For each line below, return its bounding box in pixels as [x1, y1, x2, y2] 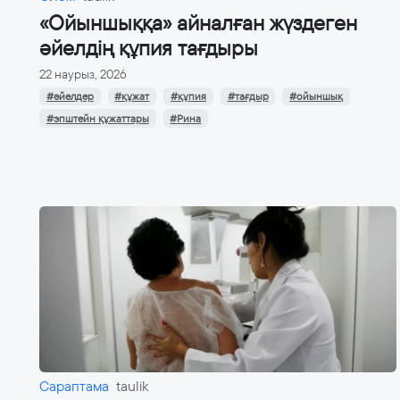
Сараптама [39, 377, 109, 396]
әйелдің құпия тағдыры [39, 35, 258, 62]
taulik [116, 377, 148, 396]
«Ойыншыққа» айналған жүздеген [39, 10, 357, 37]
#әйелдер [46, 89, 94, 104]
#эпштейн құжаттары [46, 111, 149, 126]
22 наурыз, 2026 [39, 66, 127, 83]
